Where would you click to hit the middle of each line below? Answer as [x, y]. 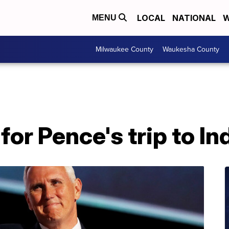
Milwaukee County [124, 49]
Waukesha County [191, 49]
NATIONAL [194, 18]
